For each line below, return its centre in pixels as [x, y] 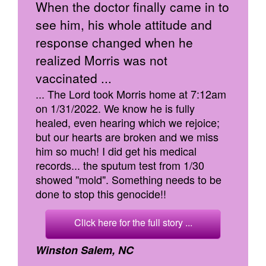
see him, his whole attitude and [124, 24]
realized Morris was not [102, 60]
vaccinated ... [74, 78]
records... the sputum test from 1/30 [120, 165]
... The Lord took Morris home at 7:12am [131, 94]
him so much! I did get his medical [116, 151]
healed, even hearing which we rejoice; [128, 122]
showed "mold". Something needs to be [129, 179]
